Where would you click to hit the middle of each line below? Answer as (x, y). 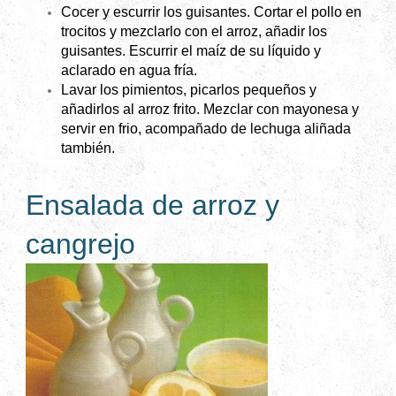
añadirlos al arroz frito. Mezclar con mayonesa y (210, 110)
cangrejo (80, 244)
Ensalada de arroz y (152, 206)
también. (88, 148)
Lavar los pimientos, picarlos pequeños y (189, 90)
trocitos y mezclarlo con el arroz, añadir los (194, 32)
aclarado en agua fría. (129, 71)
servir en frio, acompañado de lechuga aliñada (206, 129)
